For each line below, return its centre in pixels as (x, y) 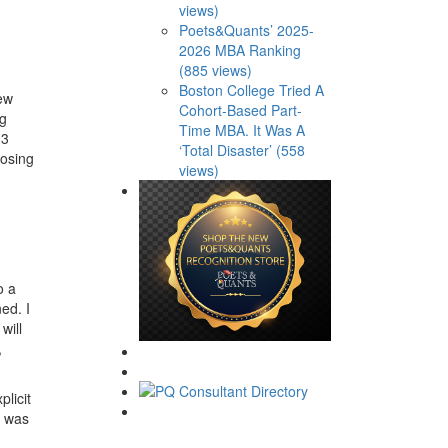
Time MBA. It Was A (241, 129)
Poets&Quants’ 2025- (246, 29)
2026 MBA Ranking (239, 49)
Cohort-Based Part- (240, 109)
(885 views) (215, 69)
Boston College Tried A (251, 89)
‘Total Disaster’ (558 (241, 149)
